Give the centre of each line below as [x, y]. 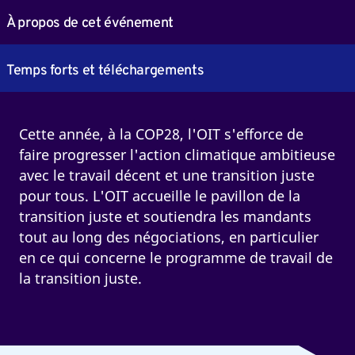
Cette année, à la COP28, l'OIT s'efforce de [161, 134]
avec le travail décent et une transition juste [166, 175]
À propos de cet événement [90, 23]
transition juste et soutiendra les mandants [165, 216]
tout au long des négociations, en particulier [168, 237]
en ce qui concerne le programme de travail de [176, 257]
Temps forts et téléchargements [105, 71]
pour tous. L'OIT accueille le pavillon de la [159, 195]
